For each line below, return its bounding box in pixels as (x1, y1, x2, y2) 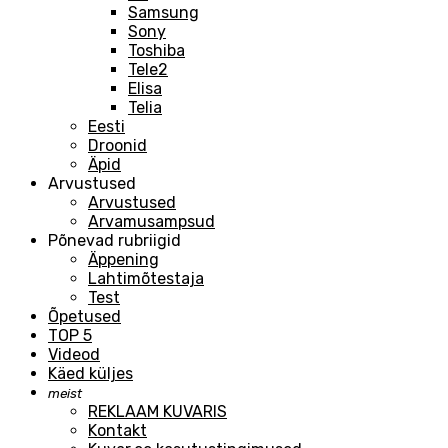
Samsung (128, 2, 199, 22)
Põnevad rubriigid (48, 230, 181, 250)
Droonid (88, 135, 147, 155)
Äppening (88, 249, 159, 269)
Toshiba (128, 40, 185, 60)
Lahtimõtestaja (88, 268, 204, 288)
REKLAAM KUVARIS (88, 401, 227, 421)
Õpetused (48, 306, 121, 326)
